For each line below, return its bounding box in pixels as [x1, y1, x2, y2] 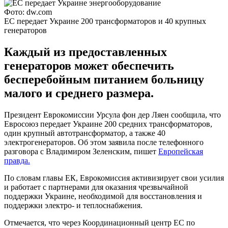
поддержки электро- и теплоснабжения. [4, 201, 142, 210]
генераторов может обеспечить [4, 59, 174, 72]
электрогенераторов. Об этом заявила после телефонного [4, 137, 204, 147]
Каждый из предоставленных [4, 45, 167, 59]
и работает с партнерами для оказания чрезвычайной [4, 182, 188, 191]
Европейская [158, 147, 203, 156]
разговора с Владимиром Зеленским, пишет [4, 147, 158, 156]
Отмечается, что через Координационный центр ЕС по [4, 218, 195, 227]
